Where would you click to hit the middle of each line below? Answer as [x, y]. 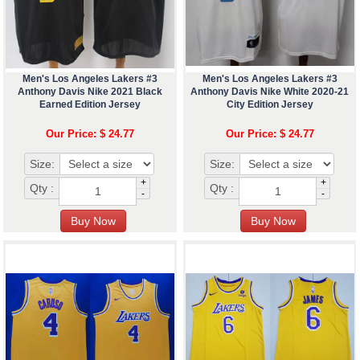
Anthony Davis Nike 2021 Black [90, 92]
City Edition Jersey [270, 105]
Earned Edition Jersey [90, 105]
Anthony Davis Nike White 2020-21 [270, 92]
